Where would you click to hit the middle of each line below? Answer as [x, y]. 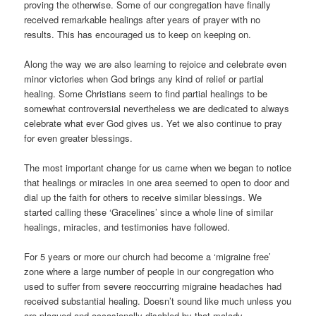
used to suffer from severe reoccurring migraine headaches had [153, 286]
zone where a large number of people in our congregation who [149, 271]
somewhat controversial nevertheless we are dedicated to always [157, 108]
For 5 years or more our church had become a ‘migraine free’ [148, 256]
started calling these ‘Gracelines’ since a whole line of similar [149, 212]
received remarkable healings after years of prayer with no [142, 19]
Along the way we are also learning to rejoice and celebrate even [156, 63]
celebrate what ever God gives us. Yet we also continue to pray [153, 123]
